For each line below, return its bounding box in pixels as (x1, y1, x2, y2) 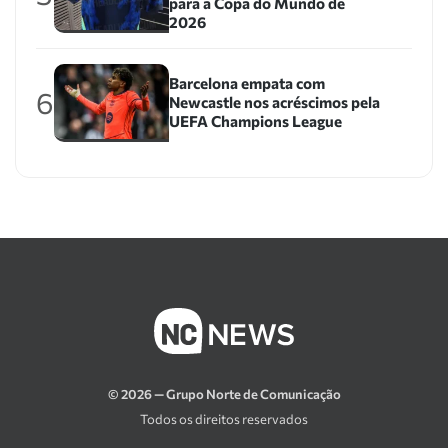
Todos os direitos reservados (140, 411, 308, 428)
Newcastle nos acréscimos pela (168, 93, 380, 112)
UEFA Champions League (168, 112, 342, 131)
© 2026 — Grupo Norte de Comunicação (107, 386, 341, 403)
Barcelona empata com (168, 74, 325, 93)
